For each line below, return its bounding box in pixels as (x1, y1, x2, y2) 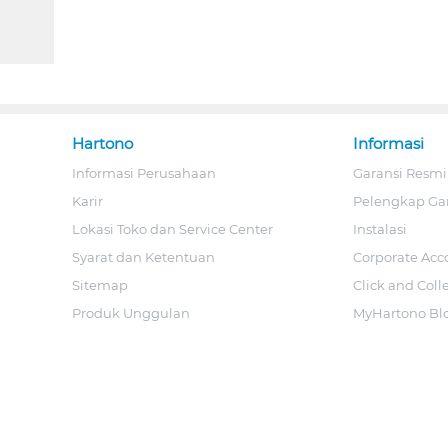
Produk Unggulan (72, 305, 190, 322)
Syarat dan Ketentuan (72, 249, 215, 266)
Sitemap (72, 277, 128, 294)
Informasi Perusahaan (72, 165, 216, 182)
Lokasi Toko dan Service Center (72, 221, 273, 238)
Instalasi (352, 221, 407, 238)
